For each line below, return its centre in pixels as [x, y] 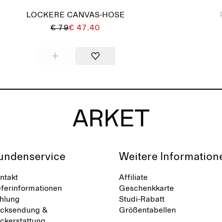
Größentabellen [147, 210]
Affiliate [133, 177]
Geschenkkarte [146, 188]
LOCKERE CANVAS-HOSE [75, 15]
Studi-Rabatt [142, 199]
